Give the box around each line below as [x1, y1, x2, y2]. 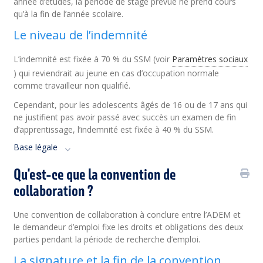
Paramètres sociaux [172, 53, 248, 65]
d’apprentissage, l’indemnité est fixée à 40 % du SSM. [14, 124, 214, 135]
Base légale [14, 141, 58, 153]
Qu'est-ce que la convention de [14, 165, 177, 183]
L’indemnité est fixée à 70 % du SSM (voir [14, 53, 173, 65]
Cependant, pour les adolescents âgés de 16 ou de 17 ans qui [14, 99, 248, 110]
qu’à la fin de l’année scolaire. [14, 8, 124, 19]
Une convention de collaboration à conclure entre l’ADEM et [14, 209, 241, 220]
